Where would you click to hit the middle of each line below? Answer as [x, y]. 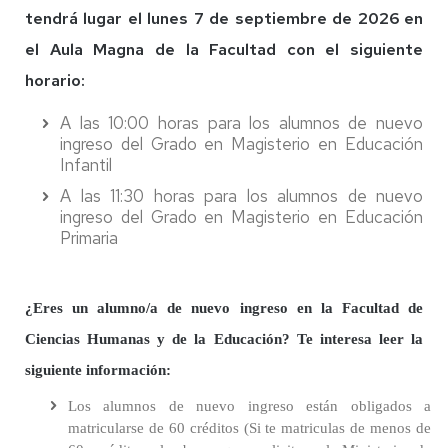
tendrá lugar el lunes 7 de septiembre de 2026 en [224, 18]
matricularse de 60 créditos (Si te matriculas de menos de [249, 428]
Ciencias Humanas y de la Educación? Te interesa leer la [224, 339]
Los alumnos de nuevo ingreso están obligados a [249, 406]
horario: [55, 80]
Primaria [89, 238]
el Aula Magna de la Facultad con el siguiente [224, 49]
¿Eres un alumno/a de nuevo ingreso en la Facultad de [224, 308]
